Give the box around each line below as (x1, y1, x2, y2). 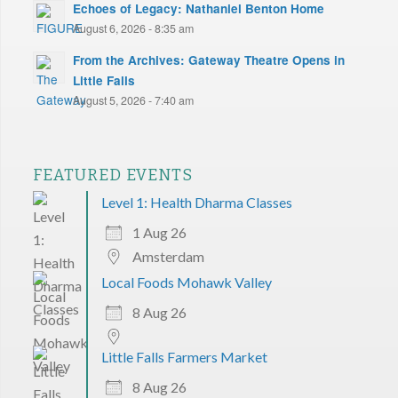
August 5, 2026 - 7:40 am (72, 92, 194, 108)
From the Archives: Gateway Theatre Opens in (72, 51, 345, 68)
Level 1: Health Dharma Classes (100, 193, 292, 211)
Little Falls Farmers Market (100, 347, 267, 365)
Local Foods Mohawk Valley (100, 273, 272, 291)
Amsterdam (131, 247, 204, 265)
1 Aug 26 (131, 223, 187, 241)
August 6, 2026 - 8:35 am (72, 20, 194, 36)
